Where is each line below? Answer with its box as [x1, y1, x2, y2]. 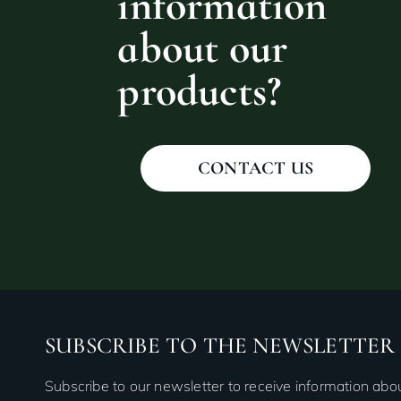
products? [117, 64, 282, 117]
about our [117, 21, 288, 74]
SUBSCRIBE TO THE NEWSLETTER [45, 331, 396, 359]
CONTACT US [198, 157, 314, 179]
